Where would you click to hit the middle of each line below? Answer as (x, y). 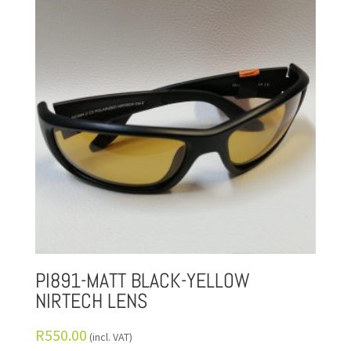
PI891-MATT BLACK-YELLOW (142, 280)
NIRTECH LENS (91, 301)
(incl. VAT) (110, 337)
